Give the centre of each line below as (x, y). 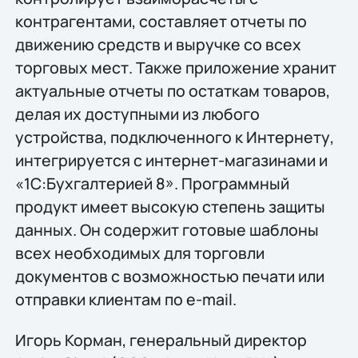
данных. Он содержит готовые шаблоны (167, 229)
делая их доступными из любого (137, 113)
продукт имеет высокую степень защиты (170, 206)
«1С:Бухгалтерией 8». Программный (152, 183)
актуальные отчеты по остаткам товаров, (172, 90)
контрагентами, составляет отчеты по (161, 21)
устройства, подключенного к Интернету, (174, 137)
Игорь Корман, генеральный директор (161, 340)
